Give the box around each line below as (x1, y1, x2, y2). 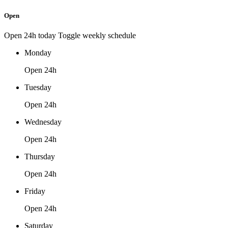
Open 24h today (4, 31, 58, 40)
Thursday (24, 152, 55, 161)
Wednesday (24, 118, 62, 127)
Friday (24, 187, 45, 196)
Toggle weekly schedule (58, 31, 136, 40)
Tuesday (24, 83, 51, 92)
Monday (24, 48, 51, 58)
